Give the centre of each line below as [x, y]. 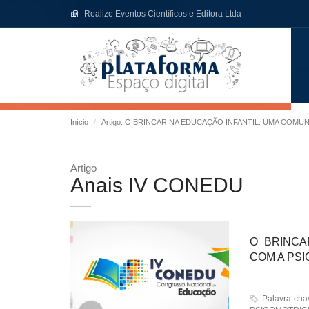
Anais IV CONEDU [157, 185]
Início [79, 122]
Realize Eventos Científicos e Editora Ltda [163, 14]
